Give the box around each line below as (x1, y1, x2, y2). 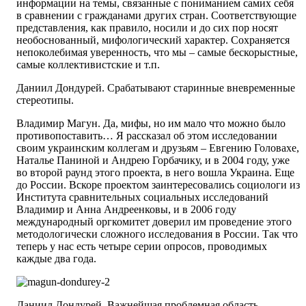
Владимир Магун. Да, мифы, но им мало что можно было (16, 117, 286, 130)
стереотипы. (16, 94, 74, 107)
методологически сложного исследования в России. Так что (16, 228, 298, 240)
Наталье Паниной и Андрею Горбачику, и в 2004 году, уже (16, 154, 290, 167)
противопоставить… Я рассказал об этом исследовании (16, 130, 277, 142)
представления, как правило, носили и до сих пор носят (16, 22, 278, 34)
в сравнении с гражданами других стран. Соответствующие (16, 10, 296, 22)
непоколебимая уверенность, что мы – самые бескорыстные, (16, 46, 298, 59)
